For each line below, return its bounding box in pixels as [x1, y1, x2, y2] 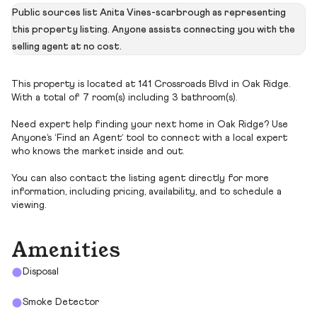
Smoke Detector [23, 297, 99, 307]
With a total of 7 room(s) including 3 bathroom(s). [11, 93, 237, 103]
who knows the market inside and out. [11, 146, 184, 156]
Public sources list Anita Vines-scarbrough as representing [12, 8, 286, 18]
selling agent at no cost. [12, 42, 122, 52]
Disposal [23, 267, 59, 277]
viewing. [11, 200, 46, 210]
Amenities [11, 241, 120, 261]
